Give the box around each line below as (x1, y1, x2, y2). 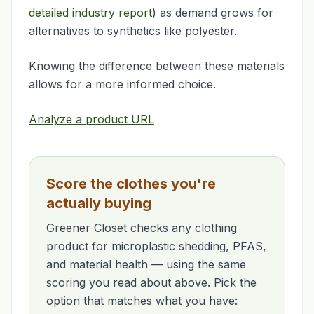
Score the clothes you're (46, 175, 216, 192)
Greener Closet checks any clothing (46, 221, 237, 235)
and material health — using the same (46, 257, 246, 271)
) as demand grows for (152, 6, 273, 20)
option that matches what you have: (46, 294, 238, 308)
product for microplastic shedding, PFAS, (46, 239, 266, 253)
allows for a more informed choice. (29, 77, 216, 91)
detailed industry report (29, 6, 152, 20)
